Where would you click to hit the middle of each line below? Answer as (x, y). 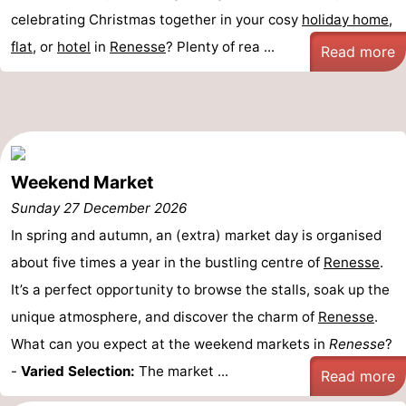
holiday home (345, 19)
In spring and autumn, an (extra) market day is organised (196, 235)
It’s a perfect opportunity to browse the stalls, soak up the (200, 290)
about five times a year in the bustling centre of (167, 262)
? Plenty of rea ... (220, 47)
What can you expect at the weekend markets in (170, 344)
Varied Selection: (78, 371)
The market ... (182, 371)
